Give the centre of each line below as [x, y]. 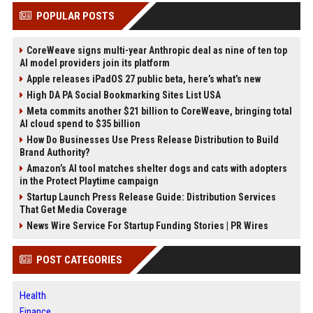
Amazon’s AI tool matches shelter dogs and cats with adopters [156, 168]
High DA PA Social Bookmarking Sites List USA [123, 95]
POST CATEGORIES [79, 260]
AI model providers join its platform [94, 63]
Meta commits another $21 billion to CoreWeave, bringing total [159, 111]
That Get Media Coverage [73, 210]
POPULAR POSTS [75, 16]
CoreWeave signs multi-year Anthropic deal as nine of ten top [156, 50]
